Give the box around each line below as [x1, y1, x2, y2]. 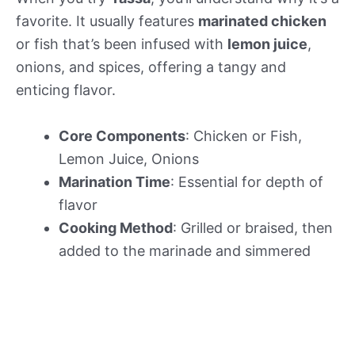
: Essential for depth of [170, 173, 323, 190]
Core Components [59, 127, 185, 144]
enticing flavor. [16, 81, 116, 98]
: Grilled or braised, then [173, 219, 333, 236]
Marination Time [59, 173, 170, 190]
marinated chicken [198, 12, 326, 29]
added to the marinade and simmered [59, 242, 311, 259]
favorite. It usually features [16, 12, 198, 29]
